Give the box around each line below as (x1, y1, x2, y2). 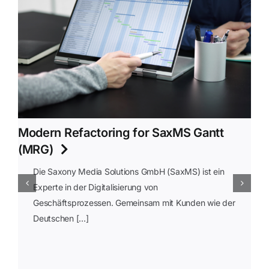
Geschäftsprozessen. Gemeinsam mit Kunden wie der (32, 198, 235, 208)
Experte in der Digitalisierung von (32, 182, 158, 193)
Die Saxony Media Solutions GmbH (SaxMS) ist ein (32, 166, 225, 177)
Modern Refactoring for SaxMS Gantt (17, 125, 224, 141)
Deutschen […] (32, 213, 89, 224)
